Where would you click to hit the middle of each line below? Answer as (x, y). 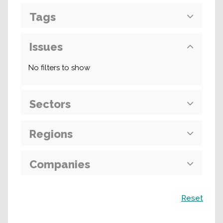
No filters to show (59, 68)
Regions (51, 134)
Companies (60, 164)
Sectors (50, 104)
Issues (46, 47)
